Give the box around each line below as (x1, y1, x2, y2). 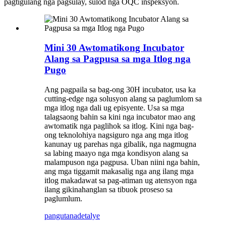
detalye (77, 211, 100, 220)
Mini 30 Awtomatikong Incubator (44, 42, 184, 53)
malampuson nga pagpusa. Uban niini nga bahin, (44, 157, 200, 166)
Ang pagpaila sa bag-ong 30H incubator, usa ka (44, 85, 196, 94)
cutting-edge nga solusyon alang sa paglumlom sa (44, 94, 202, 103)
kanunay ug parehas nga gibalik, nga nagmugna (44, 139, 196, 148)
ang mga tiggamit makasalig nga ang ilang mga (44, 166, 194, 176)
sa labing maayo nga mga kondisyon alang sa (44, 148, 188, 157)
